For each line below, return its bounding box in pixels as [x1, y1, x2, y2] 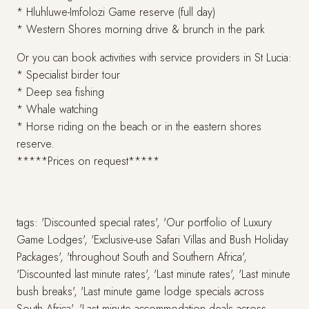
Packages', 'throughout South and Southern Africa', [17, 249, 247, 265]
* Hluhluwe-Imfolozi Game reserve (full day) [17, 4, 215, 20]
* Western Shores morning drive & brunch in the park [17, 21, 265, 37]
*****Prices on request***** [17, 153, 159, 169]
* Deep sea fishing [17, 84, 104, 100]
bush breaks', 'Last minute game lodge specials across [17, 283, 264, 299]
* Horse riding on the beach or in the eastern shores [17, 119, 261, 134]
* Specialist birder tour [17, 67, 120, 83]
